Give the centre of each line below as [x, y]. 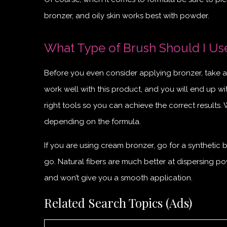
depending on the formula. [92, 121]
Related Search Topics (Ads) [118, 202]
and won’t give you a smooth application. [118, 178]
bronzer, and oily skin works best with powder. [127, 15]
